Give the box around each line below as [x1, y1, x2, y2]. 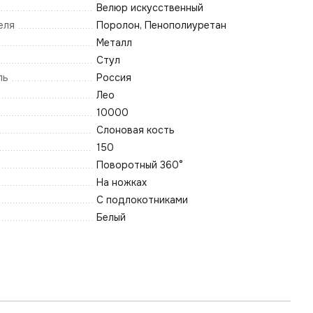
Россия [96, 71, 131, 85]
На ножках [96, 176, 147, 189]
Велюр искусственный [96, 1, 203, 15]
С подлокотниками [96, 194, 188, 207]
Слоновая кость [96, 124, 175, 137]
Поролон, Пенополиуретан [96, 19, 226, 32]
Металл [96, 36, 132, 50]
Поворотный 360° [96, 159, 183, 172]
